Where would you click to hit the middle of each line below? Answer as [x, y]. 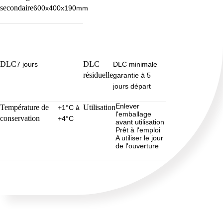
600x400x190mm [61, 8]
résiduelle [98, 75]
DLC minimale [135, 64]
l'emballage [134, 114]
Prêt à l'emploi [138, 130]
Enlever [128, 106]
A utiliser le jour [140, 138]
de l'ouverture [137, 146]
